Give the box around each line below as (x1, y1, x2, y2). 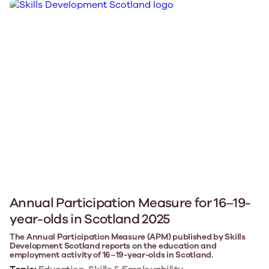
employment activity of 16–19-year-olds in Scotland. (10, 249, 213, 261)
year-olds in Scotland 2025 (10, 210, 170, 228)
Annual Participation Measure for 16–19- (10, 193, 251, 212)
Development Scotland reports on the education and (10, 240, 217, 252)
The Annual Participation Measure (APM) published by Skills (10, 231, 246, 243)
